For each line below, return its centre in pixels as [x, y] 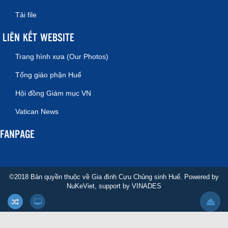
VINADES [147, 186]
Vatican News [37, 111]
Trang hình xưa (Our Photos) [62, 56]
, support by [113, 186]
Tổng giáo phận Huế [48, 75]
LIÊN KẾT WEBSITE [38, 37]
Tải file [26, 15]
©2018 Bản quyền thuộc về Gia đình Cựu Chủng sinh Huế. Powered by [114, 177]
